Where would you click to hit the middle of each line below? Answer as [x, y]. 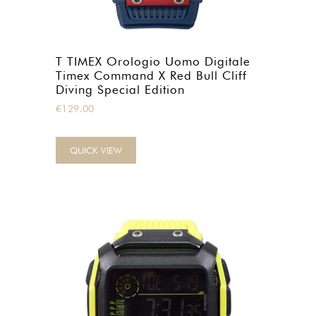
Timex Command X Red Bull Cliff [151, 75]
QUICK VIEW [96, 150]
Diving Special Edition [120, 90]
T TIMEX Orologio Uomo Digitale [153, 61]
